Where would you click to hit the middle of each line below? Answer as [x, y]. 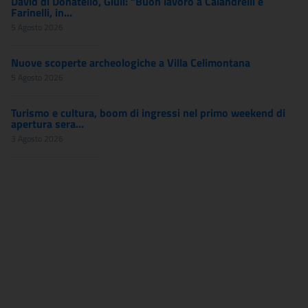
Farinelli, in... [42, 12]
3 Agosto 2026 [37, 139]
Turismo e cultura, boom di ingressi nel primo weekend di [148, 113]
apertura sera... [47, 124]
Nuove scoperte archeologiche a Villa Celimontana [131, 63]
